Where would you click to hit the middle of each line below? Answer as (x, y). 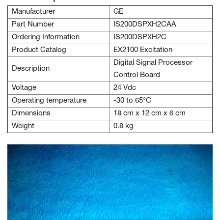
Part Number (33, 25)
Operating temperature (49, 101)
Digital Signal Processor (153, 63)
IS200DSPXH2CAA (145, 25)
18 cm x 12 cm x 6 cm (150, 114)
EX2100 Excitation (143, 50)
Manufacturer (33, 12)
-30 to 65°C (132, 101)
